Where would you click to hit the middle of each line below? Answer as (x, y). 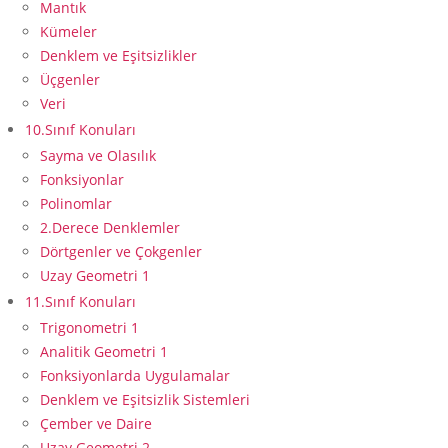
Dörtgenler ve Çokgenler (121, 252)
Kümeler (68, 32)
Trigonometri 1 (89, 328)
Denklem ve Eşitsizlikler (118, 56)
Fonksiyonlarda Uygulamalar (135, 376)
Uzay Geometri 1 (95, 276)
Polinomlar (76, 204)
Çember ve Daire (96, 424)
